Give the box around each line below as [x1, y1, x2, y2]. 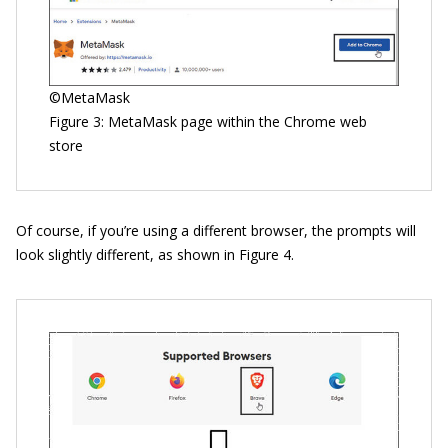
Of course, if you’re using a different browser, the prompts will [16, 220, 416, 240]
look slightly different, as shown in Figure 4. [16, 244, 294, 264]
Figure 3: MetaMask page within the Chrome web [49, 111, 367, 131]
